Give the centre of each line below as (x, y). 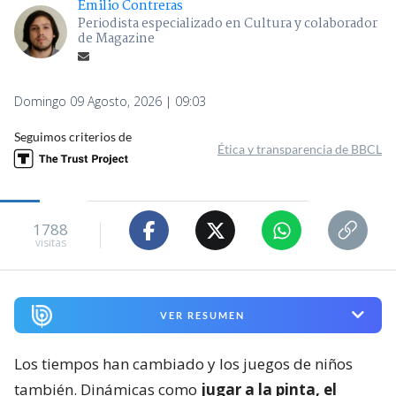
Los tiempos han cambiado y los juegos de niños (183, 363)
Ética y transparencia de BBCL (300, 149)
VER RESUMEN (202, 315)
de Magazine (116, 39)
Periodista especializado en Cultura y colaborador (228, 24)
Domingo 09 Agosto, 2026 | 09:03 (110, 102)
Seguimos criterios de (73, 137)
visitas (50, 242)
